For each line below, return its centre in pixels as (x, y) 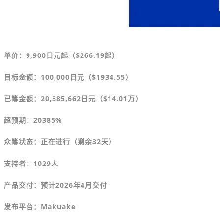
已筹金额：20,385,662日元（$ (56, 99)
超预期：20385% (33, 120)
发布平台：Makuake (40, 207)
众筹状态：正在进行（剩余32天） (60, 142)
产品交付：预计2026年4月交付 (55, 185)
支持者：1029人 (31, 164)
